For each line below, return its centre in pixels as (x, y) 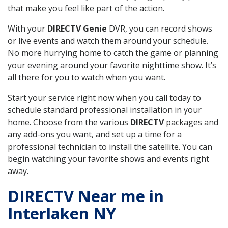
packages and (191, 122)
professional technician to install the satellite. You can (110, 146)
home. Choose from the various (69, 122)
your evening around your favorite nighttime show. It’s (112, 65)
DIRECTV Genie (77, 28)
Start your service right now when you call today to (104, 97)
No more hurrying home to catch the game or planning (113, 53)
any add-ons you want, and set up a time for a (95, 134)
